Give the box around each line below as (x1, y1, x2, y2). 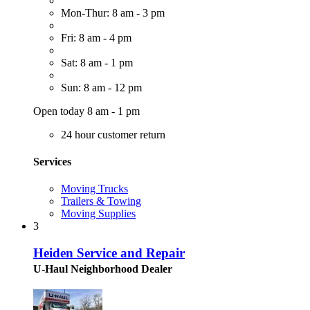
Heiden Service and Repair (33, 245, 185, 260)
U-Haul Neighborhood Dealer (33, 262, 172, 275)
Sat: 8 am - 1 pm (61, 56, 133, 69)
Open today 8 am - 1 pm (33, 104, 140, 117)
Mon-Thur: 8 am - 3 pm (61, 6, 165, 19)
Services (33, 155, 71, 167)
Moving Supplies (61, 208, 136, 220)
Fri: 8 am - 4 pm (61, 31, 131, 44)
